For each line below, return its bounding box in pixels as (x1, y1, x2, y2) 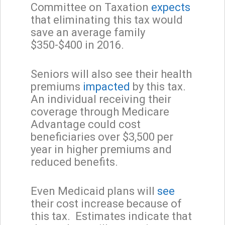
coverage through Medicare (31, 105, 169, 118)
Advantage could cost (31, 118, 141, 131)
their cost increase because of (31, 197, 182, 210)
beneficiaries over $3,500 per (31, 130, 173, 143)
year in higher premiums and (31, 143, 172, 156)
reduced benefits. (31, 155, 118, 168)
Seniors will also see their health (31, 67, 192, 80)
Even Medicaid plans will (31, 184, 157, 197)
